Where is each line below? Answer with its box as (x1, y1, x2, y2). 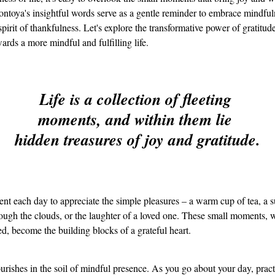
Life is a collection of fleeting (39, 88, 236, 110)
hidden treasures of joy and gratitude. (14, 128, 260, 150)
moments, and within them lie (38, 108, 237, 130)
